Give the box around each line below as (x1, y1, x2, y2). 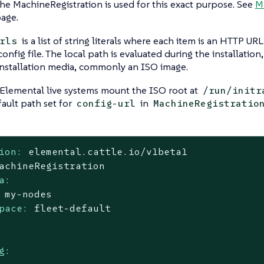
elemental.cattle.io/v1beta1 (28, 145, 188, 157)
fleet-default (34, 202, 111, 214)
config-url (76, 97, 136, 110)
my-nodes (5, 187, 52, 200)
